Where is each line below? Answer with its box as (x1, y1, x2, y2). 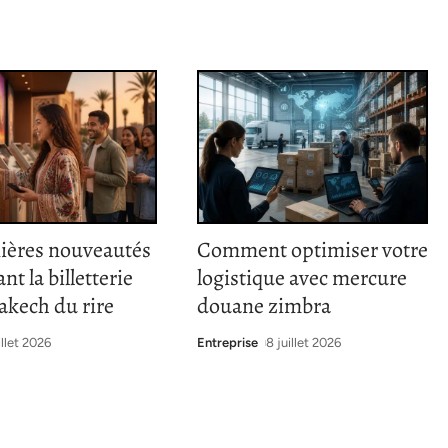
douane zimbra (196, 291, 331, 322)
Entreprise (196, 335, 258, 351)
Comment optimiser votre (196, 235, 428, 266)
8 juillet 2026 (266, 335, 342, 351)
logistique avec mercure (196, 263, 407, 294)
